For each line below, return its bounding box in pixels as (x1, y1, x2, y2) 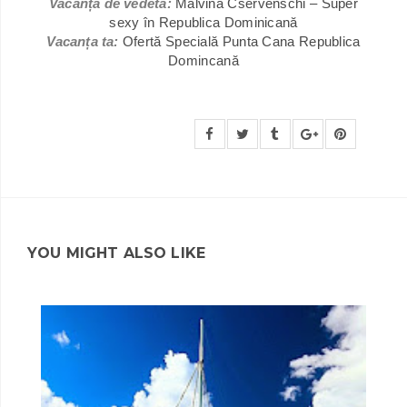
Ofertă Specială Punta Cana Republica (122, 33, 361, 49)
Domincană (168, 52, 239, 68)
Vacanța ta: (46, 33, 119, 49)
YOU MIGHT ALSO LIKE (27, 243, 206, 262)
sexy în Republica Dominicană (109, 14, 298, 30)
